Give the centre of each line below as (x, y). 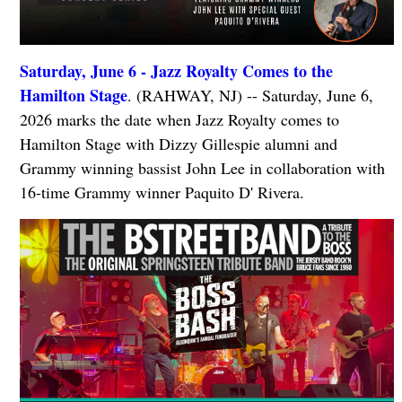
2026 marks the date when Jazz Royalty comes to (179, 119)
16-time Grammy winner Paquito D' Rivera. (162, 192)
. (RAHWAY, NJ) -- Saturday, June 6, (250, 95)
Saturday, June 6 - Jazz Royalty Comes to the (176, 70)
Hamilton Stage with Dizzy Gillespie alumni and (178, 143)
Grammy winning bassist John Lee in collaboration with (202, 167)
